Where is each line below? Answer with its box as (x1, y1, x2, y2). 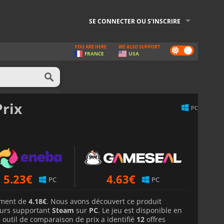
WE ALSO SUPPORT (118, 43, 160, 50)
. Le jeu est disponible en (98, 205, 182, 215)
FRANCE (84, 50, 104, 57)
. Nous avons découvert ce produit (46, 196, 161, 206)
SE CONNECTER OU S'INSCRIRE (89, 17, 180, 25)
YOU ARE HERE (74, 43, 106, 50)
